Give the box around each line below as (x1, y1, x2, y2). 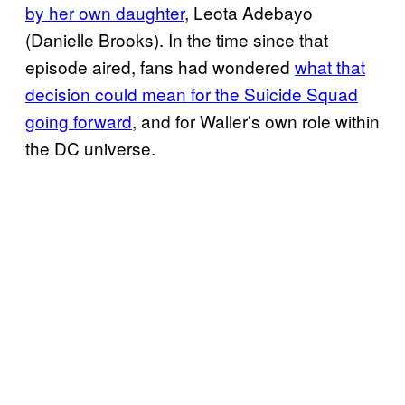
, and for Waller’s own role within (132, 108, 380, 133)
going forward (25, 108, 132, 133)
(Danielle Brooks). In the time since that (25, 26, 328, 52)
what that (295, 53, 365, 79)
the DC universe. (25, 135, 160, 160)
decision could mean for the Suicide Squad (25, 80, 358, 106)
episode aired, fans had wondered (25, 53, 295, 79)
